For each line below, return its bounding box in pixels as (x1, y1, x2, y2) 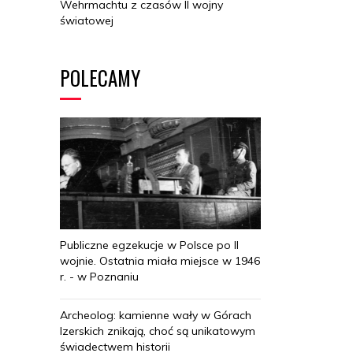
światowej (60, 13, 113, 28)
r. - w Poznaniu (60, 269, 139, 284)
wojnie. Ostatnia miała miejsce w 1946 (60, 254, 260, 269)
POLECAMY (60, 62, 140, 92)
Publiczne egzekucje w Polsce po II (60, 238, 239, 253)
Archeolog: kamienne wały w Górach (60, 308, 251, 323)
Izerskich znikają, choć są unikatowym (60, 324, 255, 339)
